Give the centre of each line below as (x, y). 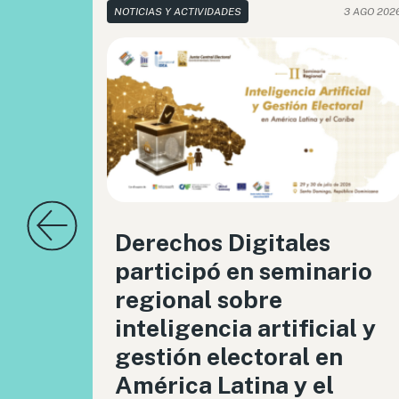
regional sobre (198, 299)
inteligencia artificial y (245, 328)
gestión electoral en (228, 356)
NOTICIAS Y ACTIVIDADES (177, 12)
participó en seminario (243, 271)
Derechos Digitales (222, 242)
